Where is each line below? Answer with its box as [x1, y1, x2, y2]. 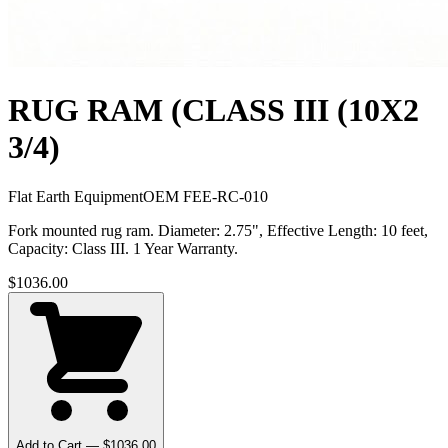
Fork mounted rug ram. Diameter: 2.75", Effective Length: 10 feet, [8, 221, 428, 239]
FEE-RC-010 [183, 187, 268, 205]
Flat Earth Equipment [8, 187, 143, 205]
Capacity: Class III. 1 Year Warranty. [8, 239, 238, 257]
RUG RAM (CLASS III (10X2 [8, 92, 419, 129]
